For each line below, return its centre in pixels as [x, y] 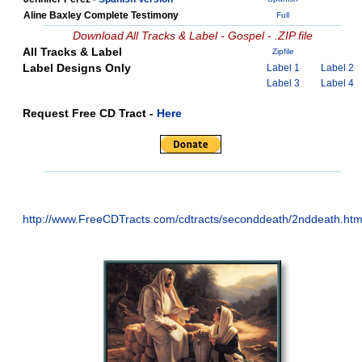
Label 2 [337, 68]
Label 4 [337, 83]
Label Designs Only [76, 68]
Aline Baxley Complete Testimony [101, 15]
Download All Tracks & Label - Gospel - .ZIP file [192, 36]
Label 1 [283, 68]
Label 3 [283, 83]
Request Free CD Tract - [89, 113]
